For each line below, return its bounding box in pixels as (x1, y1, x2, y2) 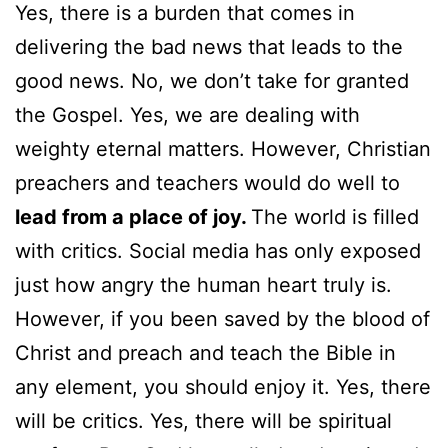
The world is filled (251, 204, 419, 229)
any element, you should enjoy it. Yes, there (15, 374, 431, 399)
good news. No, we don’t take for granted (15, 68, 409, 93)
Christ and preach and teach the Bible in (15, 340, 396, 365)
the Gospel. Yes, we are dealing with (15, 102, 360, 127)
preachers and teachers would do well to (15, 170, 400, 195)
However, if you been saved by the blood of (15, 306, 430, 331)
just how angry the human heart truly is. (15, 272, 392, 297)
